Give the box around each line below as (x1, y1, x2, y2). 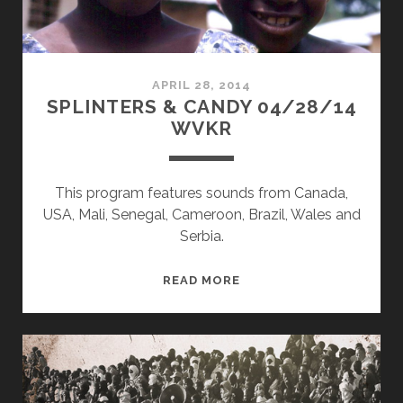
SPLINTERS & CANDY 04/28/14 (46, 95, 357, 119)
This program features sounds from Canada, (55, 184, 348, 202)
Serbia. (179, 228, 224, 246)
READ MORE (162, 273, 241, 288)
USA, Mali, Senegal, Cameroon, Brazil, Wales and (42, 206, 361, 224)
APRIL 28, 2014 (151, 78, 252, 93)
